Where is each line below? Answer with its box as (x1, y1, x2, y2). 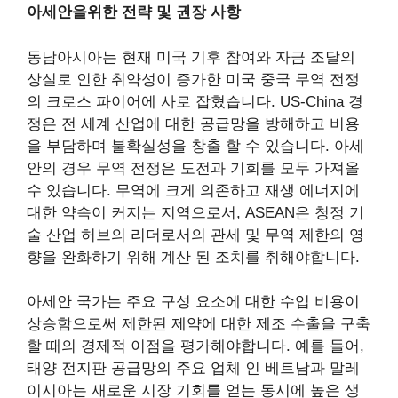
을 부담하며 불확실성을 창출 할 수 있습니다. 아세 (27, 137, 364, 155)
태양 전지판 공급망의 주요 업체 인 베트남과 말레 (27, 360, 360, 378)
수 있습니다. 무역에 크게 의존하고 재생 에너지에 (27, 181, 360, 199)
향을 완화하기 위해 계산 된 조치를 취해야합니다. (27, 248, 360, 266)
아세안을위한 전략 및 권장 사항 (27, 4, 241, 21)
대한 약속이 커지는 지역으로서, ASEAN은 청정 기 (27, 203, 364, 221)
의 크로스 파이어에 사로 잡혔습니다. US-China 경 (27, 92, 363, 110)
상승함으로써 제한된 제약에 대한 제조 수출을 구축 (27, 315, 370, 333)
